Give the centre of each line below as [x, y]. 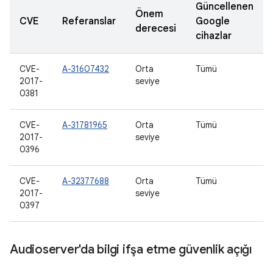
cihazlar [214, 36]
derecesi [156, 29]
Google [213, 21]
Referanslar [89, 21]
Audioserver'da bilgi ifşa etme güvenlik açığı [131, 250]
